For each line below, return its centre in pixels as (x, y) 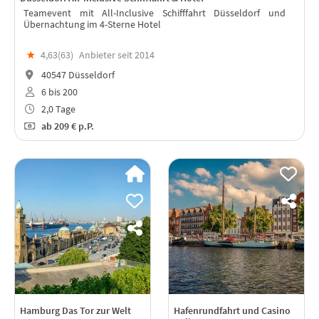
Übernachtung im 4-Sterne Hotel (92, 24)
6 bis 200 (58, 91)
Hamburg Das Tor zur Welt (75, 310)
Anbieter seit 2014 (117, 55)
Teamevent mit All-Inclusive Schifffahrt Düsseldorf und (155, 13)
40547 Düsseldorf (77, 75)
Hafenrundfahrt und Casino (232, 310)
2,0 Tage (57, 109)
